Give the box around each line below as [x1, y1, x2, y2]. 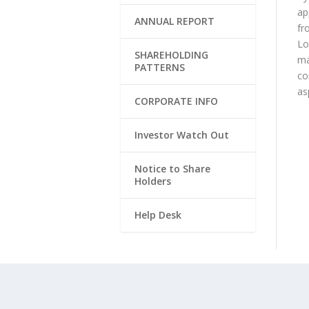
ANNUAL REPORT [134, 14, 215, 28]
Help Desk [134, 208, 181, 221]
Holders [134, 174, 171, 188]
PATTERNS [134, 60, 185, 74]
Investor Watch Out [134, 128, 229, 141]
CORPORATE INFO [134, 94, 218, 108]
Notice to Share [134, 161, 210, 175]
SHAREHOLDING [134, 48, 208, 61]
